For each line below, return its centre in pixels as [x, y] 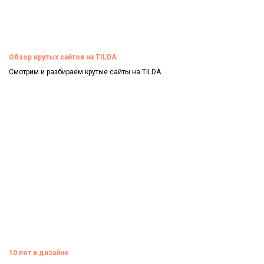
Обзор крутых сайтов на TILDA [63, 57]
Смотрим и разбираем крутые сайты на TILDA [85, 72]
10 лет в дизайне [39, 253]
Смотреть [29, 91]
